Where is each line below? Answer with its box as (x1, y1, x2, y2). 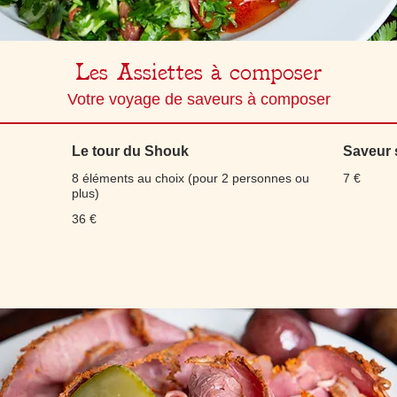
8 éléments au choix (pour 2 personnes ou (71, 171, 309, 185)
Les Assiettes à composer (74, 59, 323, 85)
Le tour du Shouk (71, 144, 189, 159)
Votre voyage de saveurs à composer (66, 90, 331, 108)
